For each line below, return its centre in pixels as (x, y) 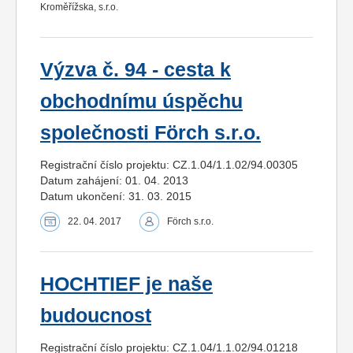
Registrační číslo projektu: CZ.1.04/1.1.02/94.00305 (169, 164)
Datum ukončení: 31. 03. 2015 (116, 196)
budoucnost (96, 315)
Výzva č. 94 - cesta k (136, 69)
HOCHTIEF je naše (126, 284)
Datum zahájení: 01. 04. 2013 (114, 180)
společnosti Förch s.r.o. (150, 132)
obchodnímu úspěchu (141, 101)
